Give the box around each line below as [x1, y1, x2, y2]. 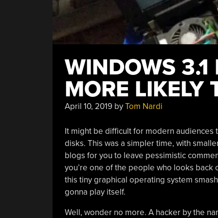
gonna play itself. [64, 186, 126, 197]
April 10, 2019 [64, 101, 112, 111]
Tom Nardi [125, 101, 163, 111]
